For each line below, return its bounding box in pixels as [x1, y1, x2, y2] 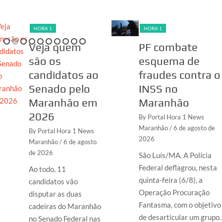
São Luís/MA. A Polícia [138, 150, 212, 160]
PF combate [138, 40, 198, 54]
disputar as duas [29, 189, 82, 198]
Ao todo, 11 [29, 164, 66, 173]
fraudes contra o [138, 68, 221, 81]
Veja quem [29, 40, 82, 54]
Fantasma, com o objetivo [138, 200, 221, 209]
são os [29, 54, 61, 67]
